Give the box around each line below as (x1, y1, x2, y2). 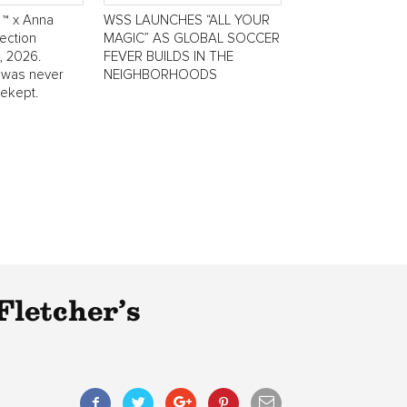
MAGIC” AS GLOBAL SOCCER (104, 31, 280, 45)
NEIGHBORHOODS (104, 67, 217, 82)
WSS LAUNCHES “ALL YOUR (104, 13, 270, 27)
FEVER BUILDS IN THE (104, 49, 233, 64)
